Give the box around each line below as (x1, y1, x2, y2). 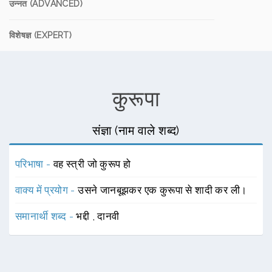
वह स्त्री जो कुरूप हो (53, 158, 131, 170)
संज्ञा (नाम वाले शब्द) (92, 123, 180, 138)
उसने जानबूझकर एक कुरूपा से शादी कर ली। (78, 184, 247, 196)
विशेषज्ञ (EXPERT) (9, 30, 72, 40)
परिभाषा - (15, 158, 53, 170)
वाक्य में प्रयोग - (15, 184, 78, 196)
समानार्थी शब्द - (15, 210, 76, 222)
